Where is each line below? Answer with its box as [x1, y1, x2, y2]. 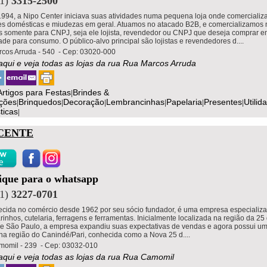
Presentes [204, 97, 242, 107]
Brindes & [73, 87, 109, 97]
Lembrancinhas [106, 97, 164, 107]
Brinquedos [18, 97, 61, 107]
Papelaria [166, 97, 202, 107]
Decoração [63, 97, 104, 107]
